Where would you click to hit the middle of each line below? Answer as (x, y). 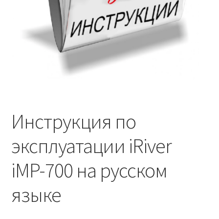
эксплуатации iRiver (91, 145)
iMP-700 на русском (89, 170)
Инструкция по (73, 121)
